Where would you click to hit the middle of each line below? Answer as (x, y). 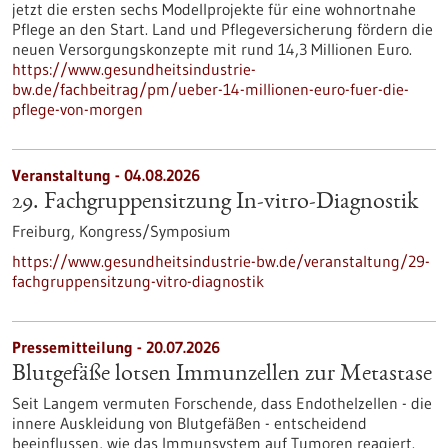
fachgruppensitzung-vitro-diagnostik (138, 281)
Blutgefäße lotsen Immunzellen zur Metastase (222, 375)
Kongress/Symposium (155, 231)
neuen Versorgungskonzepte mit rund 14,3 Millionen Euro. (212, 49)
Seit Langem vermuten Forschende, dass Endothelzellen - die (222, 403)
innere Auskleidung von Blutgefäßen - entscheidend (189, 423)
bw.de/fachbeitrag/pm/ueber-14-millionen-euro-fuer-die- (210, 89)
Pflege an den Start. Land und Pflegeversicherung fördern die (222, 29)
